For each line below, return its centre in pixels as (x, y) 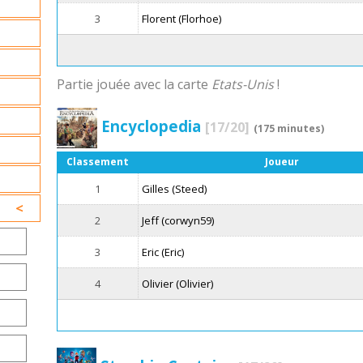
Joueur (282, 161)
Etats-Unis (242, 84)
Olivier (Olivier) (178, 283)
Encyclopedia (153, 126)
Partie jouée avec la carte (134, 84)
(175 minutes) (288, 129)
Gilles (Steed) (175, 188)
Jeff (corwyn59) (178, 220)
